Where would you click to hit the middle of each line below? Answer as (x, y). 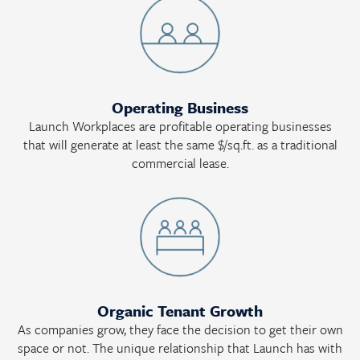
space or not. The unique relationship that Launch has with (180, 348)
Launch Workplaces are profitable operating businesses (180, 126)
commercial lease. (180, 163)
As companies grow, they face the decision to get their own (180, 329)
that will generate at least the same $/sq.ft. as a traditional (180, 145)
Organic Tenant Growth (180, 311)
